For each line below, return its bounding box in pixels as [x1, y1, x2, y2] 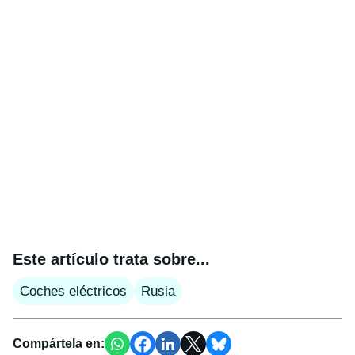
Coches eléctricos [20, 284, 127, 300]
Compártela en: [13, 337, 105, 351]
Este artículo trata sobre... [13, 250, 210, 269]
